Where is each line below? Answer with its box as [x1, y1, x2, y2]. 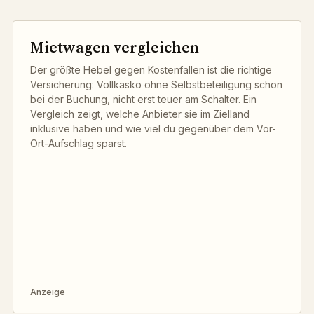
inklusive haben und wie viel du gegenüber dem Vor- [30, 122, 276, 135]
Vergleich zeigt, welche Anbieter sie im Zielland [30, 107, 250, 120]
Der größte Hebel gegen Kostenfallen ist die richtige [30, 63, 272, 76]
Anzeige [30, 286, 65, 297]
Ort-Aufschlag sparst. [30, 137, 127, 149]
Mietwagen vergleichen [30, 36, 199, 57]
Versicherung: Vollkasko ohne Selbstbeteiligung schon [30, 78, 282, 90]
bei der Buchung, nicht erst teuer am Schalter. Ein [30, 93, 257, 105]
